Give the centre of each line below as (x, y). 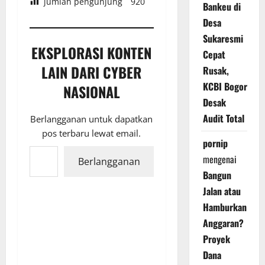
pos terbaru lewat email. (92, 133)
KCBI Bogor (225, 87)
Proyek (216, 239)
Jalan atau (222, 191)
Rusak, (216, 71)
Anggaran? (223, 223)
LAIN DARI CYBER (92, 72)
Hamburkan (224, 207)
